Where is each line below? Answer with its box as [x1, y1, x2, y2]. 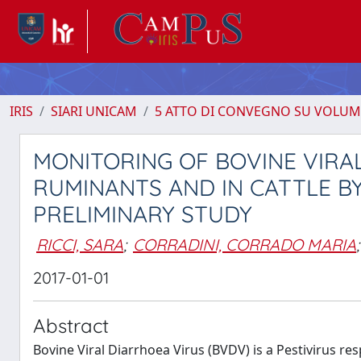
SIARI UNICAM [51, 102, 137, 120]
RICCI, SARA [36, 234, 123, 255]
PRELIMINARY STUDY [33, 200, 252, 228]
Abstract [33, 313, 109, 338]
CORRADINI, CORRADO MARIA [133, 234, 356, 255]
